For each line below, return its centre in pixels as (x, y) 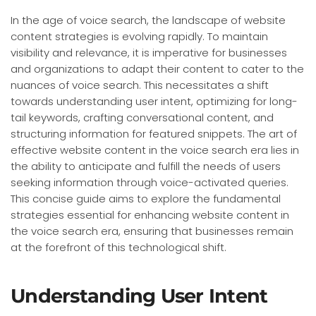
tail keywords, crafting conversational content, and (142, 117)
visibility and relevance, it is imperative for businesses (149, 52)
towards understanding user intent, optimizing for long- (154, 101)
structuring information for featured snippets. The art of (154, 133)
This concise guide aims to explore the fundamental (146, 198)
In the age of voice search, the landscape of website (148, 20)
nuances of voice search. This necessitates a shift (140, 85)
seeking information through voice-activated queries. (150, 182)
